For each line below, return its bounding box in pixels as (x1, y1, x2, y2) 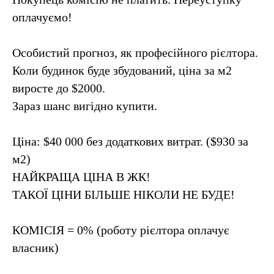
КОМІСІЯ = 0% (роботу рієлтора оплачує (12, 223, 229, 237)
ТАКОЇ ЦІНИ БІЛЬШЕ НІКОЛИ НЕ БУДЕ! (12, 188, 235, 201)
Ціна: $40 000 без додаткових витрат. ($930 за (12, 135, 248, 148)
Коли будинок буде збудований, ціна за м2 (12, 64, 232, 77)
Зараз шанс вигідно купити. (12, 99, 157, 113)
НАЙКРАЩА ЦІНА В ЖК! (12, 170, 150, 183)
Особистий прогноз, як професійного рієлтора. (12, 46, 258, 59)
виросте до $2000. (12, 81, 105, 95)
